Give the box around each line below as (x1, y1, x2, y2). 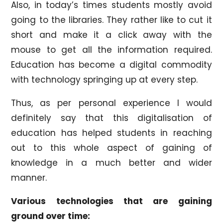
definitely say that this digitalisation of (11, 111, 212, 124)
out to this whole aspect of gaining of (11, 141, 212, 154)
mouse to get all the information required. (11, 43, 212, 56)
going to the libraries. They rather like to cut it (11, 13, 212, 26)
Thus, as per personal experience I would (11, 97, 212, 109)
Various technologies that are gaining (11, 195, 212, 207)
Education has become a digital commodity (11, 58, 212, 71)
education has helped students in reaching (11, 126, 212, 139)
